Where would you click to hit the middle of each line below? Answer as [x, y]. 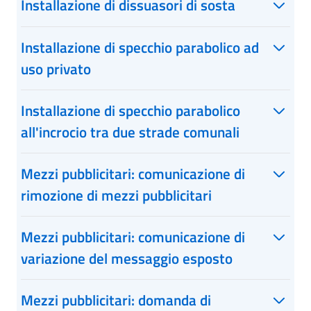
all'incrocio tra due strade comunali [130, 132]
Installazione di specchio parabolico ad [140, 47]
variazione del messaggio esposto [127, 258]
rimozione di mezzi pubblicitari [116, 195]
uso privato [56, 69]
